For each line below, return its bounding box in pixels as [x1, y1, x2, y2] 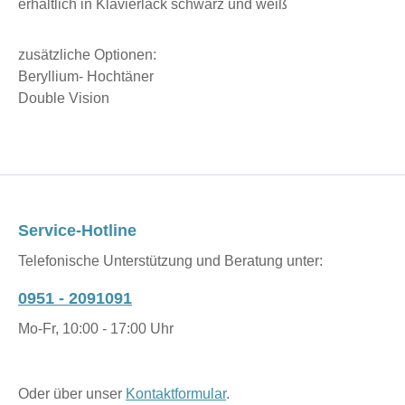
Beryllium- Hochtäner [18, 68, 154, 84]
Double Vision [18, 89, 109, 106]
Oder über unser [18, 386, 126, 402]
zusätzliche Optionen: [18, 46, 156, 62]
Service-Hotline [18, 221, 137, 240]
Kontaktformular [126, 386, 226, 402]
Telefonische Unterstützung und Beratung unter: [18, 253, 323, 269]
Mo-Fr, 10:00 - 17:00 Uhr [18, 321, 174, 337]
